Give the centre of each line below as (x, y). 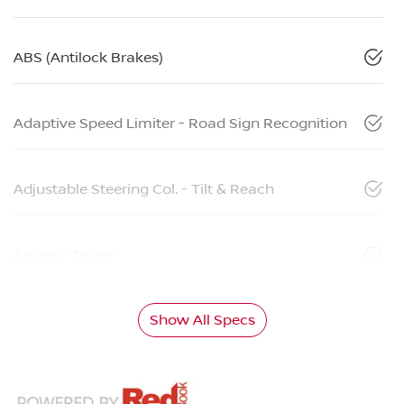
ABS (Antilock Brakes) (88, 57)
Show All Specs (202, 320)
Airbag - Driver (64, 255)
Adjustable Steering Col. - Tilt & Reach (144, 189)
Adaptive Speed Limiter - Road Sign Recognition (180, 123)
